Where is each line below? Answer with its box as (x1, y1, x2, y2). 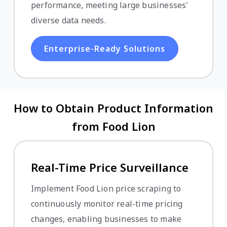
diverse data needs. (31, 14, 106, 26)
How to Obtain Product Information (14, 100, 213, 116)
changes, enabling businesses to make (31, 213, 182, 224)
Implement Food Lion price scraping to (31, 182, 181, 194)
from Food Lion (71, 118, 156, 134)
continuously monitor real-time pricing (31, 198, 183, 209)
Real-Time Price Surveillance (31, 159, 188, 175)
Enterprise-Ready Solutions (44, 43, 165, 54)
